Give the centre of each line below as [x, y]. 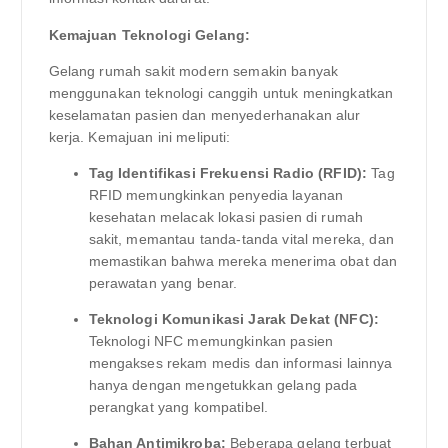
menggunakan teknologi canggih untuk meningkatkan [221, 92]
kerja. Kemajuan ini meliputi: [139, 136]
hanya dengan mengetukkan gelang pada [223, 384]
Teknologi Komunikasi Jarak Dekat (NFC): [233, 318]
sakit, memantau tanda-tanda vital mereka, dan [241, 238]
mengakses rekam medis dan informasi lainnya [240, 362]
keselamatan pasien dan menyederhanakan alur [204, 114]
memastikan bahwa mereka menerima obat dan [243, 260]
